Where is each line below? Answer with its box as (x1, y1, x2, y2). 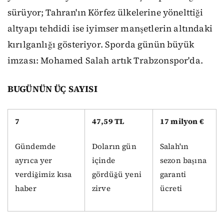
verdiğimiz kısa (15, 168, 72, 179)
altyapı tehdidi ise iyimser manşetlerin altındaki (7, 22, 212, 35)
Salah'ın (160, 140, 189, 151)
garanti (160, 168, 186, 179)
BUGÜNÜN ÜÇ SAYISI (7, 82, 97, 95)
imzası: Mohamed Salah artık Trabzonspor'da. (7, 54, 203, 67)
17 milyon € (160, 116, 204, 127)
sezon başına (160, 154, 206, 165)
